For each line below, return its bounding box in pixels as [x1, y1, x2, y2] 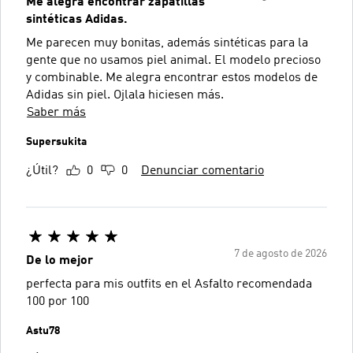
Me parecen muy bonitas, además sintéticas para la [26, 36, 308, 50]
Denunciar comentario [141, 164, 264, 177]
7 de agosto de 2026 [234, 247, 327, 259]
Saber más [27, 106, 86, 119]
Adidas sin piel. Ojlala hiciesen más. [26, 88, 224, 102]
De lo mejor [26, 254, 93, 267]
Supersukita [26, 136, 87, 147]
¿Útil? [26, 164, 58, 177]
